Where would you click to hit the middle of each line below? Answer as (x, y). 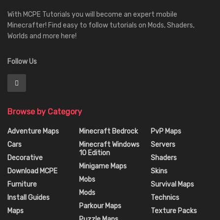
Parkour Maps (100, 206)
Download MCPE (32, 171)
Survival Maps (172, 185)
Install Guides (28, 198)
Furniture (22, 185)
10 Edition (95, 153)
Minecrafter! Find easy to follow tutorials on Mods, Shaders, (101, 26)
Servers (163, 145)
